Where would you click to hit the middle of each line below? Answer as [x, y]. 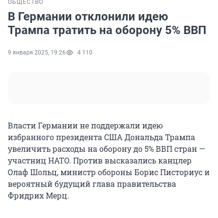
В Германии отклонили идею [88, 17]
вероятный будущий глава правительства [92, 184]
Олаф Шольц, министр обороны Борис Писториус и [109, 172]
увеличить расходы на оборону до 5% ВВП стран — [107, 149]
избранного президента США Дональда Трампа [101, 137]
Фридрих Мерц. [38, 196]
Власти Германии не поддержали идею [85, 126]
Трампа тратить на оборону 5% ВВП [107, 30]
